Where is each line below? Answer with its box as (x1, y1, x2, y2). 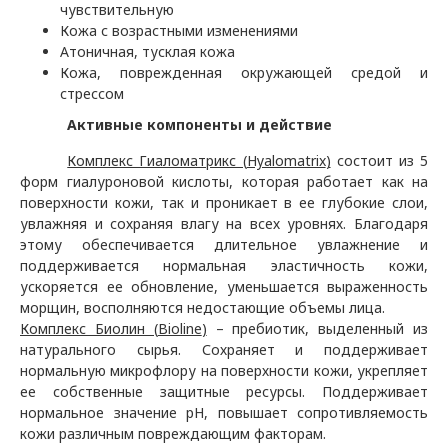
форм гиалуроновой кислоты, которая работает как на (20, 172, 428, 191)
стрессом (60, 84, 124, 103)
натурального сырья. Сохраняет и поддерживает (20, 340, 428, 359)
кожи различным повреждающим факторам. (20, 424, 326, 443)
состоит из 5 (336, 151, 429, 170)
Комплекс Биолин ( (20, 319, 158, 338)
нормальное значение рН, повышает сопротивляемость (20, 403, 428, 422)
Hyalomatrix (246, 151, 326, 170)
